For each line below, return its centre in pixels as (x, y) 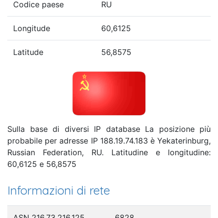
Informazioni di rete (59, 190)
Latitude (28, 52)
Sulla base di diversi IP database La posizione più (109, 129)
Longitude (32, 28)
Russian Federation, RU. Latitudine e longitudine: (109, 152)
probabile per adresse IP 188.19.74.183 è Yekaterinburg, (109, 140)
